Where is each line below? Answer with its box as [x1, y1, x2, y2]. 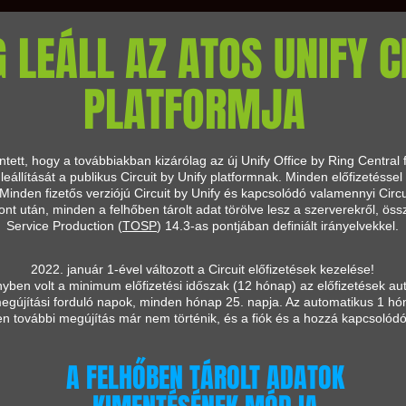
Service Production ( [6, 218, 122, 233]
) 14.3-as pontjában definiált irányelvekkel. [157, 218, 399, 233]
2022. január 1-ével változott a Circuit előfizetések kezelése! [31, 262, 374, 276]
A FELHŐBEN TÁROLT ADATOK [65, 358, 344, 398]
